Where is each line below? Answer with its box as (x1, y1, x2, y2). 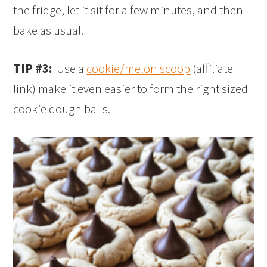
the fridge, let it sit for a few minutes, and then (13, 2, 244, 18)
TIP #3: (13, 60, 52, 77)
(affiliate (190, 60, 234, 77)
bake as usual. (13, 22, 84, 39)
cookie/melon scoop (86, 60, 191, 77)
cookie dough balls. (13, 101, 111, 117)
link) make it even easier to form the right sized (13, 80, 249, 97)
